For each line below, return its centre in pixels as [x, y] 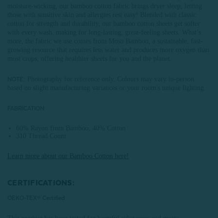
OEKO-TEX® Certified [36, 198]
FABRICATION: [27, 109]
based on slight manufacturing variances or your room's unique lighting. [107, 88]
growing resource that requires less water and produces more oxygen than [108, 50]
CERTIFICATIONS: [42, 183]
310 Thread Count [41, 136]
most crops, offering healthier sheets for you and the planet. [90, 59]
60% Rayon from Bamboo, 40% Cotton [71, 128]
